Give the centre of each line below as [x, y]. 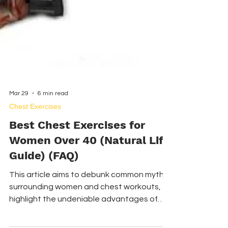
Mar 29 [19, 160]
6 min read [53, 160]
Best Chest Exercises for [77, 192]
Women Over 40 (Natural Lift [88, 207]
